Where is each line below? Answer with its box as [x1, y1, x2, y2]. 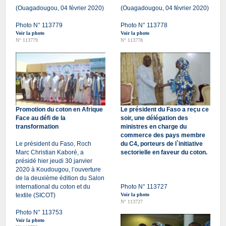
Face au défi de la [16, 114, 66, 122]
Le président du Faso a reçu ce [121, 105, 209, 113]
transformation [16, 123, 59, 130]
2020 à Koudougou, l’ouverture [16, 165, 101, 173]
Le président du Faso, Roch [16, 140, 91, 147]
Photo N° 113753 [16, 208, 63, 216]
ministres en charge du [121, 123, 187, 130]
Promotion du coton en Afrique [16, 105, 103, 113]
